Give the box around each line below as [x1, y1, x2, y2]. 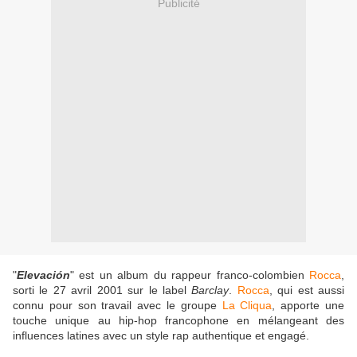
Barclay [191, 284, 229, 297]
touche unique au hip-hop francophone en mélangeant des [13, 314, 344, 328]
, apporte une [272, 299, 345, 312]
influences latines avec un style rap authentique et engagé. [13, 329, 312, 343]
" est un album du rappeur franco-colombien [70, 269, 309, 282]
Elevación [17, 269, 70, 282]
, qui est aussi [269, 284, 345, 297]
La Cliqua [222, 299, 273, 312]
